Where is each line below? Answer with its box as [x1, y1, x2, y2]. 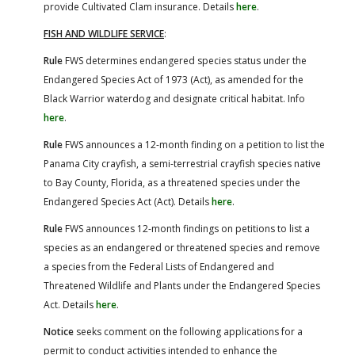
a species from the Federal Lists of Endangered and [44, 259, 274, 273]
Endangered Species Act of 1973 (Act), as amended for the [44, 72, 303, 86]
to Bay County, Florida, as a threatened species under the [44, 175, 300, 189]
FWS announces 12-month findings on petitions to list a [63, 221, 310, 235]
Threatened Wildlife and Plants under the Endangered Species [44, 278, 320, 292]
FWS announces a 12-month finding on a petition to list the [63, 137, 325, 151]
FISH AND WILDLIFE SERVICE [44, 26, 164, 40]
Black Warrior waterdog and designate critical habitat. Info [44, 91, 305, 105]
